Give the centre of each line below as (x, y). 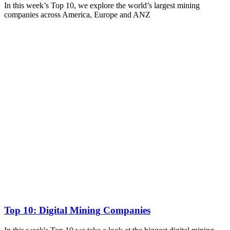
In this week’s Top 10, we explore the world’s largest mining (102, 6)
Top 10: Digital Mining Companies (77, 210)
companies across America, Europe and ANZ (77, 15)
